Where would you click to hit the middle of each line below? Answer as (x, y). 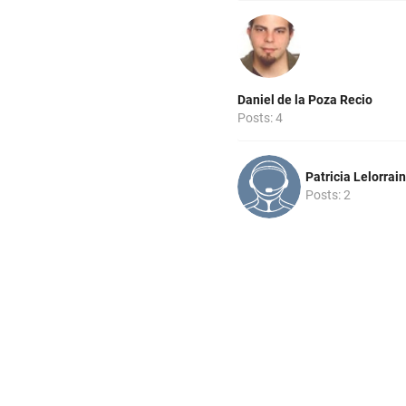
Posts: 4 (260, 117)
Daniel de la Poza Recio (305, 99)
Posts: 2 (328, 194)
